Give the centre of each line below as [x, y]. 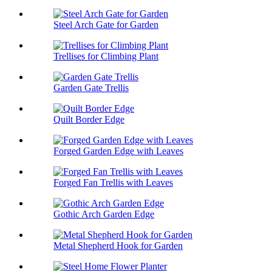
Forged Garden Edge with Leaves [118, 151]
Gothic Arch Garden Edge [104, 214]
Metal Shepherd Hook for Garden [118, 246]
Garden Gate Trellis [91, 88]
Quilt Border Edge [89, 120]
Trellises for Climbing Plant [106, 56]
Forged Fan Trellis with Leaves [113, 183]
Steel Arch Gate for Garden [106, 25]
